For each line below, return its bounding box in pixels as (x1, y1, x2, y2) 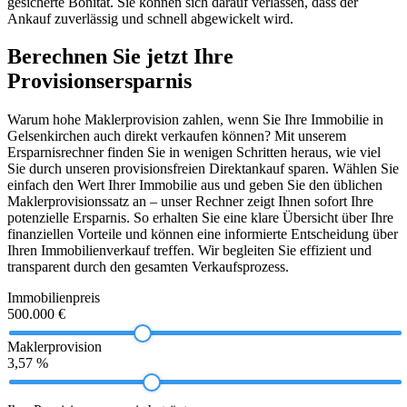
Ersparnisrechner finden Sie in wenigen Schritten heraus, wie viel (7, 144, 381, 161)
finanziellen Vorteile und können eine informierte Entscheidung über (7, 226, 398, 243)
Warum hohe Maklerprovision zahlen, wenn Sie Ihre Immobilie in (7, 112, 383, 128)
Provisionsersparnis (7, 69, 192, 94)
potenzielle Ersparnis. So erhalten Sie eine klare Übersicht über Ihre (7, 210, 393, 226)
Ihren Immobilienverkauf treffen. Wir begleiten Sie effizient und (7, 243, 372, 259)
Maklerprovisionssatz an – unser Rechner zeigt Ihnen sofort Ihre (7, 194, 373, 210)
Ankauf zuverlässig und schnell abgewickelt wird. (7, 10, 293, 26)
